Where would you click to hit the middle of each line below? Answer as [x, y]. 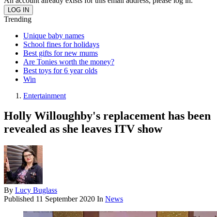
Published [20, 199]
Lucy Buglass [36, 190]
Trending [18, 19]
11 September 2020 [65, 199]
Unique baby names [54, 35]
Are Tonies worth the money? [69, 62]
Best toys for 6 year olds [60, 70]
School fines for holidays [61, 44]
